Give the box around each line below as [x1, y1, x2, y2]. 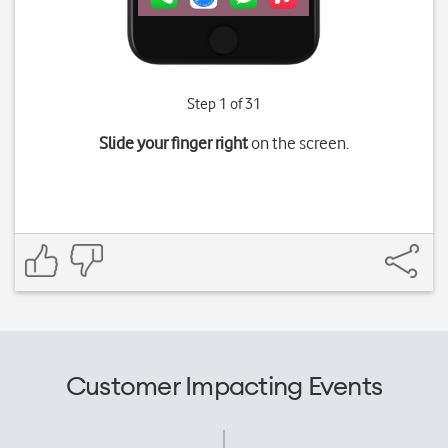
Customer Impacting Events [65, 369, 383, 402]
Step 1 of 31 [186, 95, 261, 113]
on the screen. [247, 133, 349, 153]
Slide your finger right [98, 133, 248, 153]
